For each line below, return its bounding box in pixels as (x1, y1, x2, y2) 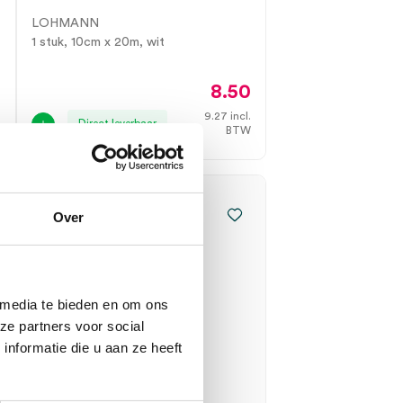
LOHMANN (31, 17, 99, 30)
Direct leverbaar (78, 118, 157, 129)
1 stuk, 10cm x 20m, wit (31, 36, 165, 49)
